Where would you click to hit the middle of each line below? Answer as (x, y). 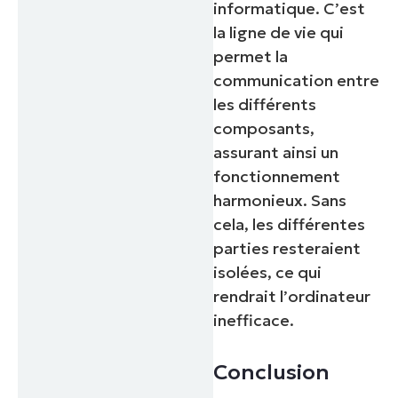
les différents (265, 105)
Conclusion (272, 373)
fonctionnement (277, 177)
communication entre (297, 81)
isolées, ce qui (268, 273)
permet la (251, 57)
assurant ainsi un (276, 153)
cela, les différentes (290, 225)
